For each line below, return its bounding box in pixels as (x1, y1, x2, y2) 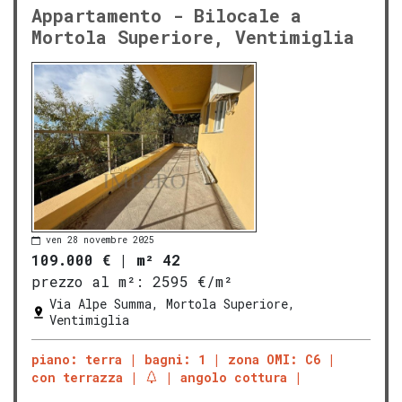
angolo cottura (180, 368, 287, 386)
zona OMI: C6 (228, 350, 320, 368)
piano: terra (31, 350, 122, 368)
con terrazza (31, 368, 123, 386)
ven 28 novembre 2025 (46, 234, 154, 247)
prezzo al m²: (31, 271, 144, 291)
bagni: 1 (144, 350, 205, 368)
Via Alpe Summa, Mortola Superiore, (49, 294, 295, 312)
